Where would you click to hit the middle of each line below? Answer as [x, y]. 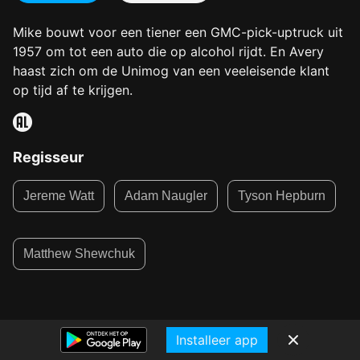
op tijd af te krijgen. [73, 90]
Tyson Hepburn [282, 196]
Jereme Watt [59, 196]
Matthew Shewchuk [79, 254]
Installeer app [217, 340]
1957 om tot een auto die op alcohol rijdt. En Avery [168, 51]
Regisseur [48, 157]
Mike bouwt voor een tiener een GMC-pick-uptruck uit [178, 32]
